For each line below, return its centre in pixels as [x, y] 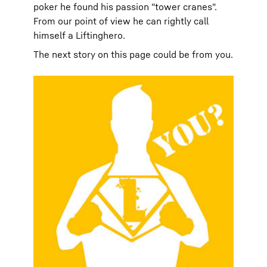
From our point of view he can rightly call [121, 21]
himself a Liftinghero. [79, 35]
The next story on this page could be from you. [133, 54]
